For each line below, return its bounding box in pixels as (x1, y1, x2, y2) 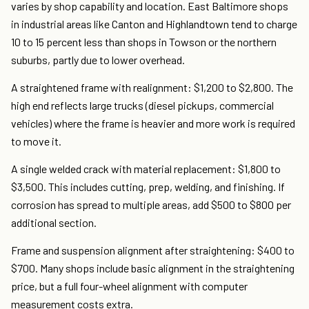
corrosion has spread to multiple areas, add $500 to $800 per (11, 198, 291, 212)
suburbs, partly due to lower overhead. (11, 53, 185, 67)
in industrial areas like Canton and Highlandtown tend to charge (11, 17, 297, 31)
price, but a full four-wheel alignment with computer (11, 279, 248, 293)
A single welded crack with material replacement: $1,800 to (11, 162, 281, 176)
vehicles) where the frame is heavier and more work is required (11, 117, 295, 130)
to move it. (11, 134, 61, 148)
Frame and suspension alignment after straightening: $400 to (11, 243, 295, 257)
